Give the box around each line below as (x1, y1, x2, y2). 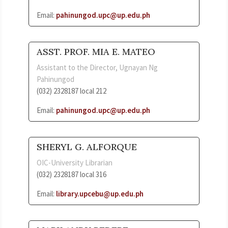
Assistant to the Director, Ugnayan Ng (37, 62, 158, 72)
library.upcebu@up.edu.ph (56, 188, 144, 198)
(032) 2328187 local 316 (37, 169, 106, 179)
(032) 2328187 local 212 (37, 85, 106, 96)
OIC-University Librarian (37, 157, 112, 167)
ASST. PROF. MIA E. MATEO (37, 45, 155, 58)
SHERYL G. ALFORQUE (37, 140, 137, 153)
